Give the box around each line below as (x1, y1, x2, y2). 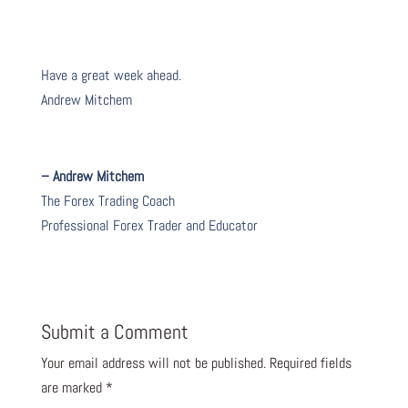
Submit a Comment (40, 318, 189, 344)
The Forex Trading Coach (40, 190, 175, 210)
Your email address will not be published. (40, 352, 266, 372)
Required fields (269, 352, 352, 372)
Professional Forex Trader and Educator (40, 215, 258, 235)
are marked (40, 377, 106, 397)
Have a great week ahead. (40, 65, 181, 85)
